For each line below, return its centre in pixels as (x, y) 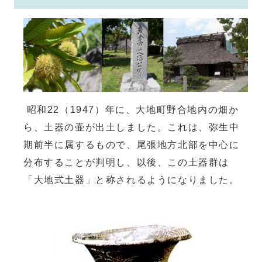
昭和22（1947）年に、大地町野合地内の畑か (131, 109)
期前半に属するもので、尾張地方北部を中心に (132, 144)
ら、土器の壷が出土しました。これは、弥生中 (132, 127)
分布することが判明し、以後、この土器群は (126, 162)
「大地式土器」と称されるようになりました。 (132, 180)
